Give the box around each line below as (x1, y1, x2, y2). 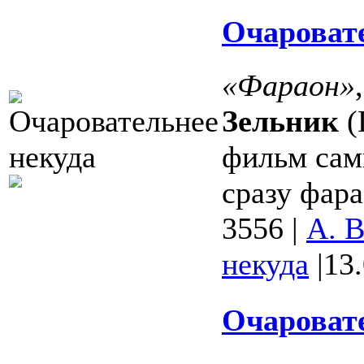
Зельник (222, 103, 339, 138)
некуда (222, 246, 309, 281)
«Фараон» (222, 67, 355, 102)
